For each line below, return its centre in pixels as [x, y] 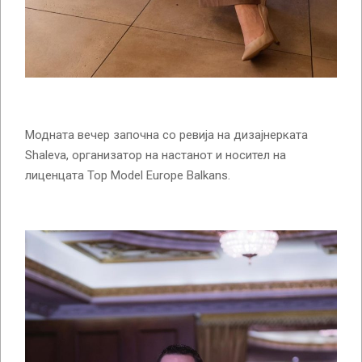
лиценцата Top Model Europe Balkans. [128, 175]
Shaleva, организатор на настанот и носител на [156, 155]
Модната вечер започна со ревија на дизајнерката [166, 135]
